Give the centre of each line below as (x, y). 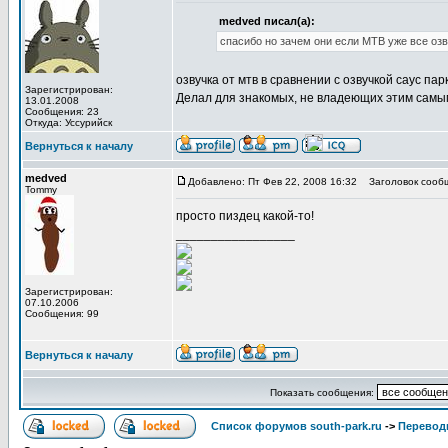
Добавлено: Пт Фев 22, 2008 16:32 (272, 181)
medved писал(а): (267, 21)
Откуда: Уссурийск (68, 122)
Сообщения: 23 (62, 111)
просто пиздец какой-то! (245, 216)
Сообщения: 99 (62, 313)
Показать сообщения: (323, 392)
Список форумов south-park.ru (296, 426)
